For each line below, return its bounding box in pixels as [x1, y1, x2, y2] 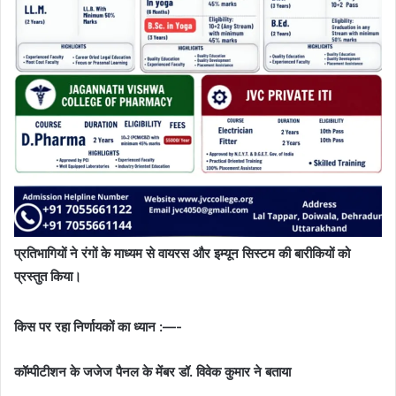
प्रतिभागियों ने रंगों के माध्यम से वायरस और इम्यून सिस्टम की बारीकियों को [14, 245, 350, 263]
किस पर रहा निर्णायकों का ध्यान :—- [14, 318, 182, 336]
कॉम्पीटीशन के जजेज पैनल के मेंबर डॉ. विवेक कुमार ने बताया [14, 363, 291, 381]
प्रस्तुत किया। [14, 268, 81, 286]
